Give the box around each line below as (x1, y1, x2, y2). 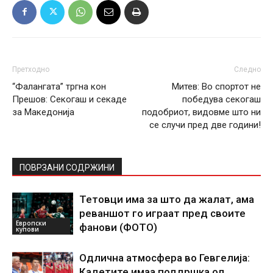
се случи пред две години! (149, 119, 261, 130)
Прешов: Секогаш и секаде (12, 93, 127, 105)
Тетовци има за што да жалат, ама (79, 193, 254, 205)
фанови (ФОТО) (79, 221, 157, 233)
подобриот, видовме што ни (142, 106, 261, 118)
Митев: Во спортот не (172, 80, 261, 92)
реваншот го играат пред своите (79, 207, 246, 219)
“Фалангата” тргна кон (12, 80, 106, 92)
